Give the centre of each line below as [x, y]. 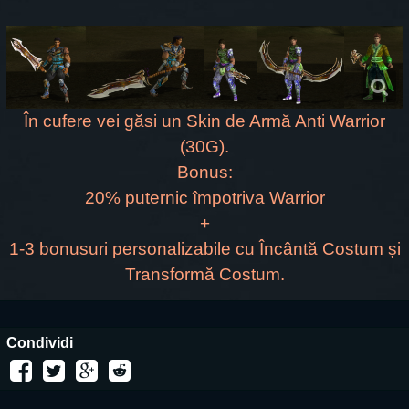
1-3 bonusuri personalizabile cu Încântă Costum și [204, 248]
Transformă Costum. [204, 274]
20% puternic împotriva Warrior [204, 197]
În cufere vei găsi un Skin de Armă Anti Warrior [204, 121]
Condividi [40, 342]
